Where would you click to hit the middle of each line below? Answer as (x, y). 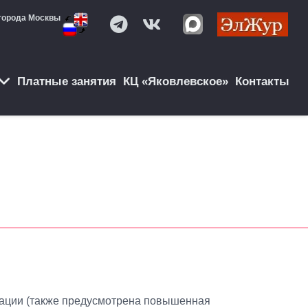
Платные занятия (66, 81)
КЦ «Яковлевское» (175, 81)
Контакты (262, 81)
